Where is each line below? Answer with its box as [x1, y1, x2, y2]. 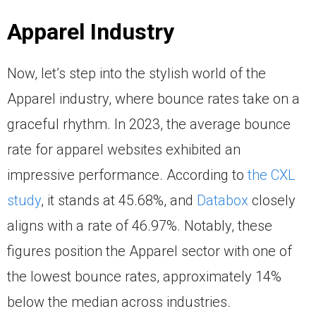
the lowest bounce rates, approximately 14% [7, 268, 281, 286]
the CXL [248, 166, 296, 184]
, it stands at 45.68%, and [41, 192, 197, 209]
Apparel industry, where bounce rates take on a [7, 90, 300, 108]
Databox [197, 192, 248, 209]
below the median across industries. [7, 293, 231, 311]
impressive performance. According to [7, 166, 248, 184]
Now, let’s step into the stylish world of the [7, 65, 266, 83]
